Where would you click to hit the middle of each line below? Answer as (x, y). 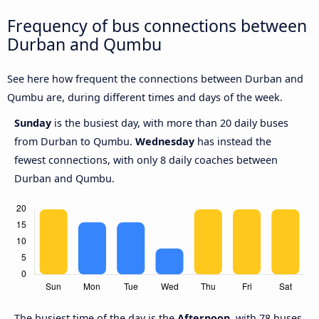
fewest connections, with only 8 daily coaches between (146, 160)
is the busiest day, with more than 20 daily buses (171, 123)
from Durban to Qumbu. (75, 142)
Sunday (34, 123)
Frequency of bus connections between (157, 25)
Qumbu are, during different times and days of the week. (145, 98)
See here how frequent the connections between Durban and (155, 79)
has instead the (233, 142)
